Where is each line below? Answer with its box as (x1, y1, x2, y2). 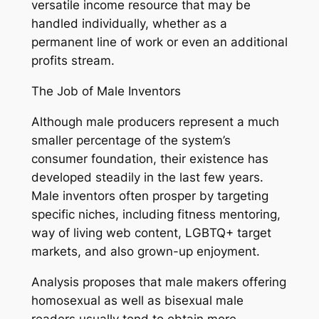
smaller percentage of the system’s (31, 132, 231, 147)
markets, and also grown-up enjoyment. (31, 244, 260, 258)
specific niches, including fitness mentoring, (31, 206, 281, 221)
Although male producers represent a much (31, 114, 279, 129)
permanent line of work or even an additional (31, 35, 288, 50)
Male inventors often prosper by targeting (31, 188, 268, 203)
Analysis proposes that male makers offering (31, 274, 286, 289)
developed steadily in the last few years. (31, 169, 263, 184)
